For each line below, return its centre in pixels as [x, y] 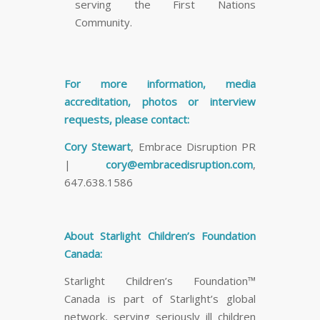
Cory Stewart [98, 146]
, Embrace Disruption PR [193, 146]
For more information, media [160, 84]
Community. [104, 22]
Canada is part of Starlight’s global [160, 299]
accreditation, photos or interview [160, 102]
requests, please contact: [127, 120]
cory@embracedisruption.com [179, 164]
